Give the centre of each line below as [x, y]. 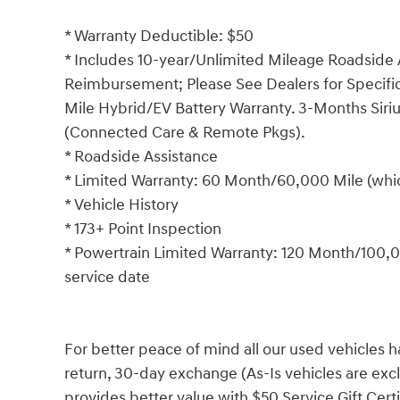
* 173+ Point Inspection [143, 229]
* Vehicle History [121, 204]
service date [107, 277]
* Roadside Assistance [141, 156]
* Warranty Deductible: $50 [159, 36]
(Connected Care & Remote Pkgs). [185, 132]
